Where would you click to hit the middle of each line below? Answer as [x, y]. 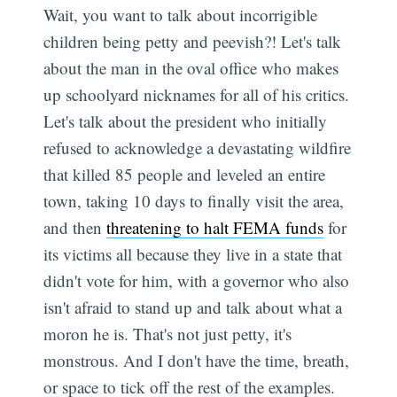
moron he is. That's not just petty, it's [168, 333]
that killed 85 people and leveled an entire [185, 174]
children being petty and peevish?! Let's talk [193, 41]
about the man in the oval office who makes [191, 67]
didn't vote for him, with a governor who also [197, 280]
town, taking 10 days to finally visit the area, [194, 200]
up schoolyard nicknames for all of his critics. [197, 94]
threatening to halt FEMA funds [215, 227]
